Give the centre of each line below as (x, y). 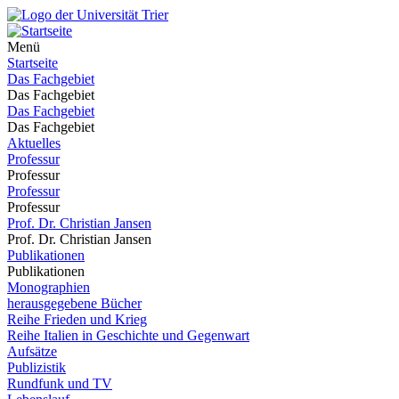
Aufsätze (32, 351)
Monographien (49, 287)
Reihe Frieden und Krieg (77, 319)
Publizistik (37, 367)
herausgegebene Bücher (74, 303)
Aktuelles (34, 143)
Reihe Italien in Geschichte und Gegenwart (128, 335)
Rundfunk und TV (60, 383)
